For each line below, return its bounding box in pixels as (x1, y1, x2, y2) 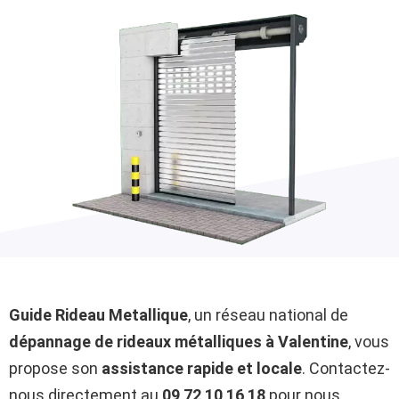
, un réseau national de (188, 305, 348, 324)
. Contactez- (302, 359, 390, 378)
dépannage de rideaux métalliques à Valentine (9, 332, 348, 351)
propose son (9, 359, 102, 378)
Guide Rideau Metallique (9, 305, 188, 324)
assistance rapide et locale (102, 359, 302, 378)
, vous (348, 332, 389, 351)
